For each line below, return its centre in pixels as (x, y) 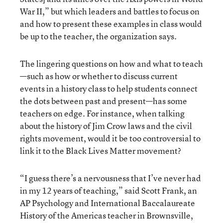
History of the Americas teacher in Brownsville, (107, 215)
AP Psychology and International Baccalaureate (108, 203)
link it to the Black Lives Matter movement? (101, 150)
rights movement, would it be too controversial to (110, 138)
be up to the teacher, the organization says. (98, 36)
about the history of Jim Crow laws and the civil (106, 125)
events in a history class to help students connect (109, 88)
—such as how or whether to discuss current (99, 76)
